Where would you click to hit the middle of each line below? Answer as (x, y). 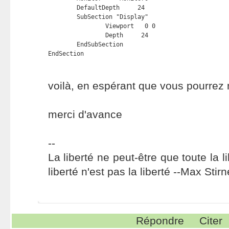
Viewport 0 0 (76, 26)
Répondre (160, 221)
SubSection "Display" (62, 17)
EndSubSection (62, 44)
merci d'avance (85, 114)
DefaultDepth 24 (62, 8)
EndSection (66, 54)
